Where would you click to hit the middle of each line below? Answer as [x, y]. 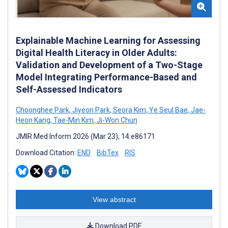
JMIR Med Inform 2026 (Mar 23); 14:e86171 [85, 136]
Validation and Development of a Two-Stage [109, 65]
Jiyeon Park [90, 110]
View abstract [114, 199]
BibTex [108, 152]
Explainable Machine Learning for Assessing [108, 40]
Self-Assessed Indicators [69, 89]
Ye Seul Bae [168, 110]
